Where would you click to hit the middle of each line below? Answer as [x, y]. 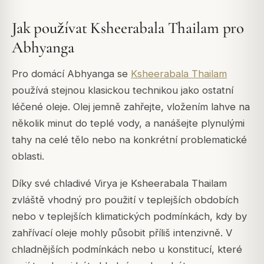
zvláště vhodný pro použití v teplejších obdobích [125, 199]
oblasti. [28, 156]
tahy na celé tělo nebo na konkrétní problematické [129, 139]
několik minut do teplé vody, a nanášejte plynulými [128, 123]
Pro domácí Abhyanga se [71, 73]
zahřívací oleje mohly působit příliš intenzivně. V [122, 232]
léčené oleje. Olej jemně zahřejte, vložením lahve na [131, 106]
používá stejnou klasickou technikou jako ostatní [123, 90]
